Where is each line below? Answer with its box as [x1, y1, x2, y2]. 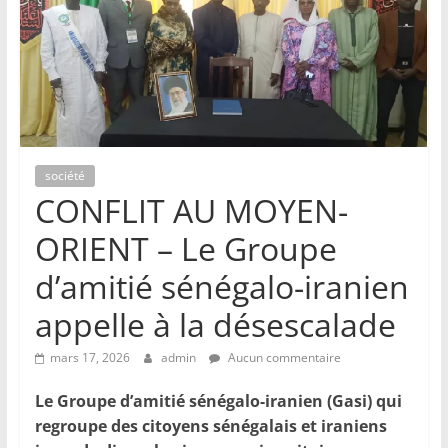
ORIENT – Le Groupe [34, 227, 337, 271]
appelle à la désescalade [34, 303, 396, 347]
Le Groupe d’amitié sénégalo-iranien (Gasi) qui [34, 390, 402, 413]
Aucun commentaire [224, 349, 341, 367]
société [44, 167, 85, 185]
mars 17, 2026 [49, 349, 130, 367]
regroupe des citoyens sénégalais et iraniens [34, 415, 387, 438]
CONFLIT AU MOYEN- [34, 189, 348, 233]
